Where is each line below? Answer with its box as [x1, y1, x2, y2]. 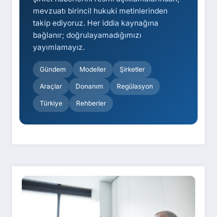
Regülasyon [117, 82, 153, 91]
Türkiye [40, 99, 62, 108]
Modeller [79, 65, 106, 74]
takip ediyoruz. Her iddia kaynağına [33, 18, 158, 28]
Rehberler [76, 99, 106, 108]
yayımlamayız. [33, 43, 85, 52]
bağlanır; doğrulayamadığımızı [33, 31, 141, 40]
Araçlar [40, 82, 62, 91]
